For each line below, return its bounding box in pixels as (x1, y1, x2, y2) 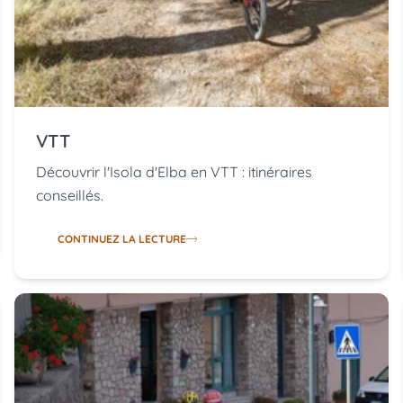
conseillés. (36, 186, 103, 205)
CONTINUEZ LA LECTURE (58, 232, 186, 246)
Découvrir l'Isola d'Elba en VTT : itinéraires (36, 163, 312, 182)
